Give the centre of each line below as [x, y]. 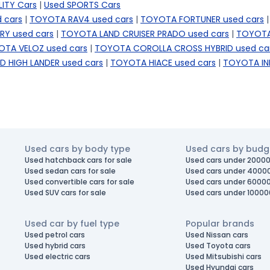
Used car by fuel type [72, 224]
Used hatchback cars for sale [79, 160]
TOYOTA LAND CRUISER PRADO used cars [145, 34]
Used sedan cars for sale [71, 171]
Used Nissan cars [217, 235]
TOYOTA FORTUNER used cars [202, 19]
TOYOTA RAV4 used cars [81, 19]
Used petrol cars [55, 235]
